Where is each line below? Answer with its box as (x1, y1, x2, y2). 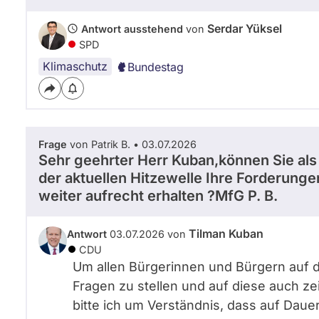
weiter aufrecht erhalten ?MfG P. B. (38, 187, 278, 204)
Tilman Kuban (189, 226, 263, 241)
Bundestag (127, 59, 184, 74)
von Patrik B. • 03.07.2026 (67, 137, 197, 150)
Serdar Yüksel (207, 21, 282, 36)
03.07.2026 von (107, 227, 189, 240)
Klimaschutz (43, 58, 108, 73)
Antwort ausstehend (81, 22, 183, 35)
